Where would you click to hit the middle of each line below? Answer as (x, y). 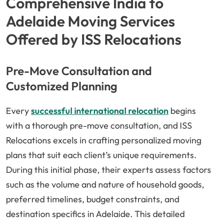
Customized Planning (62, 86)
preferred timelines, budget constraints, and (93, 199)
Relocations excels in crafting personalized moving (104, 140)
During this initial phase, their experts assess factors (109, 170)
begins (182, 111)
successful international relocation (100, 111)
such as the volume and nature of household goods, (105, 185)
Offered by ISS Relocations (94, 40)
